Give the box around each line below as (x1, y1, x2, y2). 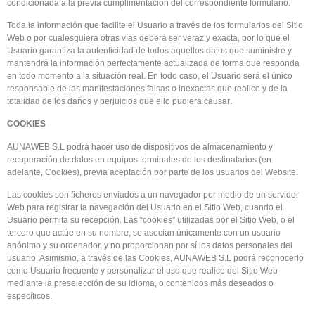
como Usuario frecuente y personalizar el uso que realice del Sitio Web (7, 266, 278, 276)
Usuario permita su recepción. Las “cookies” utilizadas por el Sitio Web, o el (7, 215, 295, 226)
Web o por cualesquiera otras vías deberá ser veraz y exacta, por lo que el (7, 33, 290, 44)
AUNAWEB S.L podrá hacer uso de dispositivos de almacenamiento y (7, 141, 273, 152)
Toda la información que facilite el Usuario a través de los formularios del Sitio (7, 20, 303, 31)
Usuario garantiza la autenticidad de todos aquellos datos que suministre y (7, 46, 292, 56)
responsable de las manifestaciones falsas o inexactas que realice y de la (7, 84, 288, 94)
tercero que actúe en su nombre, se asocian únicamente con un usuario (7, 228, 281, 238)
